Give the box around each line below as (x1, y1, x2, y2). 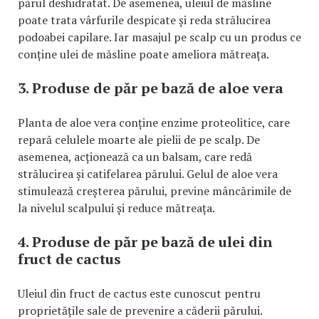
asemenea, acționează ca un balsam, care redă (18, 148, 252, 164)
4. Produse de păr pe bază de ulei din (18, 231, 273, 251)
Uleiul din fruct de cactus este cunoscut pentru (18, 285, 261, 301)
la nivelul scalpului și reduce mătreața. (18, 199, 215, 216)
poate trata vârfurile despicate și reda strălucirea (18, 11, 271, 28)
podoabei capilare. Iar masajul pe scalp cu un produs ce (18, 28, 301, 45)
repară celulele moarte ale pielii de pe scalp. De (18, 131, 260, 147)
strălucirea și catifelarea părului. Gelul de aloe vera (18, 165, 278, 182)
